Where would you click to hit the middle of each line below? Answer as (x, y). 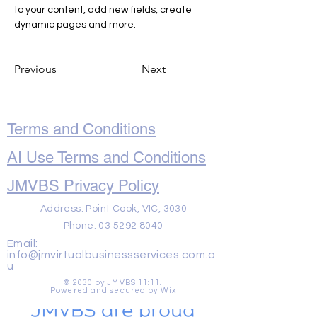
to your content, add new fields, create (104, 10)
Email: (23, 243)
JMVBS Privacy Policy (83, 186)
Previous (35, 69)
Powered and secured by (105, 290)
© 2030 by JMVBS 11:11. (113, 283)
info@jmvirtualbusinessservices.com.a (111, 255)
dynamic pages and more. (75, 25)
